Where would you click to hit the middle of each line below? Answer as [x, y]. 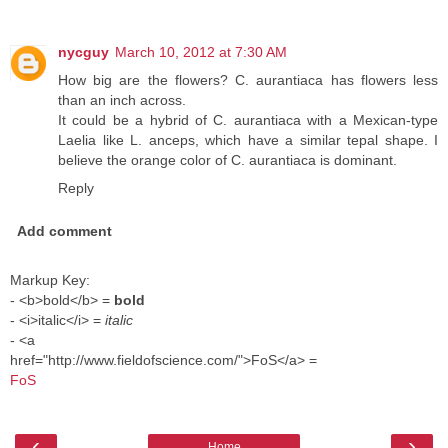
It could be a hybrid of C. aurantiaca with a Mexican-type [248, 120]
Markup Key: [50, 280]
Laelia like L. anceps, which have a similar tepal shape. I [248, 140]
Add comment [65, 231]
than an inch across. [122, 100]
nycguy [83, 52]
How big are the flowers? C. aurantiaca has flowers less [248, 80]
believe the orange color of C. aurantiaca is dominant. [227, 160]
